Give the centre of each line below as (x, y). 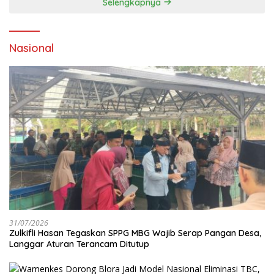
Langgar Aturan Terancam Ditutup (79, 244)
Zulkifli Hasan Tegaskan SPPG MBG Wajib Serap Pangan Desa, (135, 233)
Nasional (31, 48)
